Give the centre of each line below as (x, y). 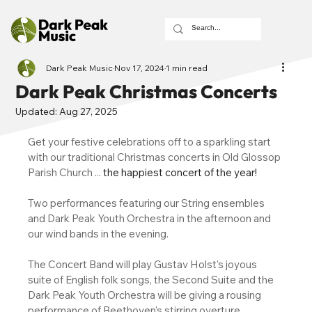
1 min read (187, 68)
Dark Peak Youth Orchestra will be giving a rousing (146, 295)
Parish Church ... (66, 172)
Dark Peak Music (80, 68)
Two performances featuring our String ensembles (148, 203)
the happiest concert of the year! (180, 172)
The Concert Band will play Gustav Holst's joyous (144, 264)
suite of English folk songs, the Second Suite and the (152, 280)
